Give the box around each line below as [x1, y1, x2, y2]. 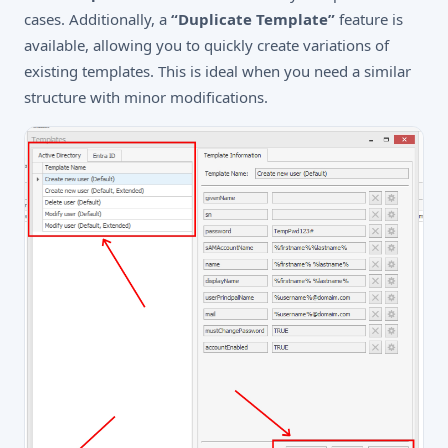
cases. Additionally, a [24, 8, 171, 29]
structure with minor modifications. [24, 86, 268, 107]
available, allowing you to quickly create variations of [24, 34, 389, 55]
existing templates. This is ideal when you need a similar [24, 60, 411, 81]
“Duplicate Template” [171, 8, 335, 29]
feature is [335, 8, 403, 29]
